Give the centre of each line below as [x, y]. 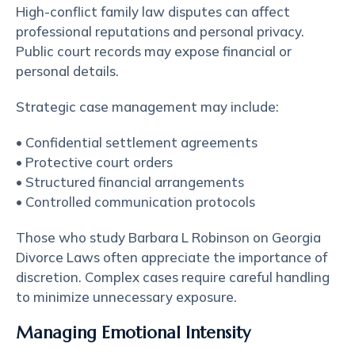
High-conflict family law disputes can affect [153, 11]
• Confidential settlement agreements [137, 142]
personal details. [67, 71]
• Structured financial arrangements [130, 182]
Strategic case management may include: [147, 107]
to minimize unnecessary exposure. [126, 297]
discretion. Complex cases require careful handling [173, 277]
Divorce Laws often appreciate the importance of [172, 257]
